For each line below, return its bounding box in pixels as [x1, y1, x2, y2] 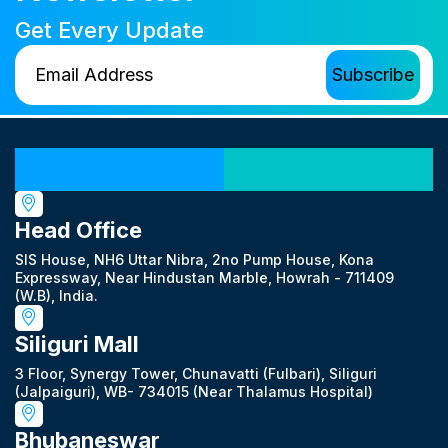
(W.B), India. [15, 286, 98, 304]
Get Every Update [15, 16, 204, 43]
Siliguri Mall [15, 330, 139, 357]
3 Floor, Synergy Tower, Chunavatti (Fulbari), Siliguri [15, 364, 377, 382]
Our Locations [143, 146, 305, 176]
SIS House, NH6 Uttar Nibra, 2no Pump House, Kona [15, 250, 374, 268]
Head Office [15, 216, 142, 243]
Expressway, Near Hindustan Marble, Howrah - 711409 [15, 268, 394, 286]
